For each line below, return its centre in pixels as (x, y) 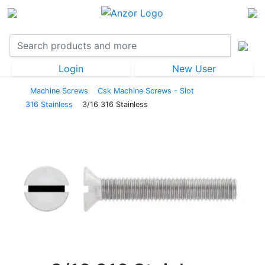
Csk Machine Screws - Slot (146, 91)
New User (194, 68)
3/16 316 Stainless (115, 104)
